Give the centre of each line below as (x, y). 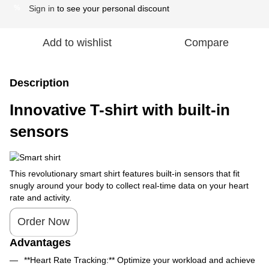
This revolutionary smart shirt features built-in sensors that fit (125, 173)
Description (39, 83)
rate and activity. (41, 197)
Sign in (42, 8)
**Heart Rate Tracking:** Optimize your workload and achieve (140, 260)
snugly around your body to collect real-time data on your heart (129, 185)
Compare (207, 42)
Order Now (44, 222)
